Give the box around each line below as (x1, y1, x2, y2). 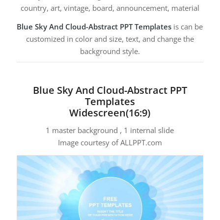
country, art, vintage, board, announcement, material (20, 3, 199, 13)
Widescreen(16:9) (69, 106, 151, 119)
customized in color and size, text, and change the (26, 33, 194, 44)
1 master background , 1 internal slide (46, 125, 174, 136)
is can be (173, 21, 203, 31)
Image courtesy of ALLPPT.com (57, 137, 162, 148)
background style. (80, 46, 140, 56)
